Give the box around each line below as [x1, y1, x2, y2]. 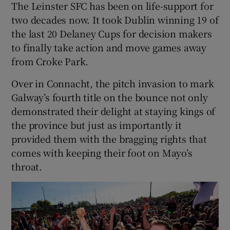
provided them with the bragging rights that [11, 132, 207, 145]
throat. [11, 160, 43, 173]
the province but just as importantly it [11, 118, 182, 131]
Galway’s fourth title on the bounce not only [11, 90, 208, 104]
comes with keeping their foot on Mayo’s [11, 146, 193, 159]
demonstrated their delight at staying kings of [11, 104, 216, 118]
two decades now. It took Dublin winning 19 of [11, 13, 219, 26]
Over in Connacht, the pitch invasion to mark [11, 76, 214, 90]
